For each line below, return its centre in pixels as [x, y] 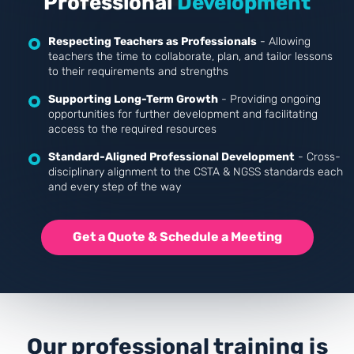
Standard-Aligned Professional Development [171, 156]
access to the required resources [132, 129]
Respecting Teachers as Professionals [153, 41]
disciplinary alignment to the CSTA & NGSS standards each [196, 171]
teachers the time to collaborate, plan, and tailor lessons [190, 56]
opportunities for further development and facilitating [183, 114]
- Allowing [284, 41]
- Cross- [318, 156]
